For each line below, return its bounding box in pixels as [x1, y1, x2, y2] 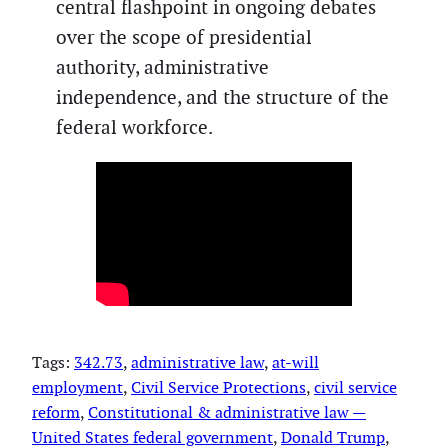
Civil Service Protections [131, 376, 306, 398]
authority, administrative [56, 55, 269, 81]
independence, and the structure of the [56, 85, 389, 111]
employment [32, 376, 123, 398]
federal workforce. [56, 115, 213, 141]
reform [32, 401, 80, 423]
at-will [272, 351, 319, 373]
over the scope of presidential [56, 25, 312, 51]
